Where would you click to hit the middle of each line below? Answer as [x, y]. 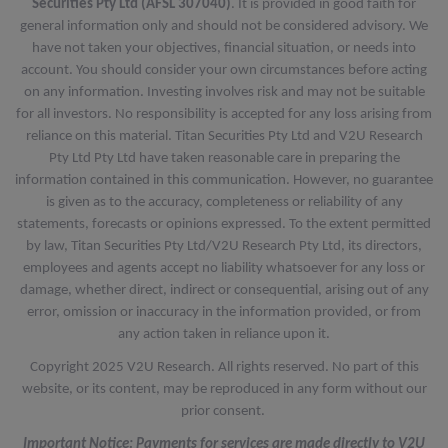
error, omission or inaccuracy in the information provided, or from [224, 312]
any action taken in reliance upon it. [224, 334]
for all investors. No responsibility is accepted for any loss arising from [224, 114]
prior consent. [224, 411]
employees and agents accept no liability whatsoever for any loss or [224, 268]
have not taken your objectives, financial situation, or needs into [224, 48]
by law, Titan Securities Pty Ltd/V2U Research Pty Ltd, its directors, [224, 246]
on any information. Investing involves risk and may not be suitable [224, 92]
